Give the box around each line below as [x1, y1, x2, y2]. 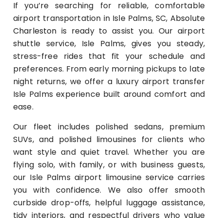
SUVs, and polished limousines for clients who [13, 134, 205, 145]
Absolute [170, 13, 205, 24]
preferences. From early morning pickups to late [13, 63, 205, 75]
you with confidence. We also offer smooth [13, 184, 205, 196]
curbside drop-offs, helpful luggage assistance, [13, 197, 205, 209]
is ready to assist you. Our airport [56, 25, 205, 37]
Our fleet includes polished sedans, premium [13, 121, 205, 133]
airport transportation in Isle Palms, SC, [13, 13, 170, 24]
